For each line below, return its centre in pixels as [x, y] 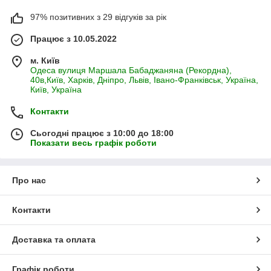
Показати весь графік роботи [93, 142]
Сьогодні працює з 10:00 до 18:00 [102, 133]
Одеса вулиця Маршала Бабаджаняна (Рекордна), [131, 70]
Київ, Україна [56, 89]
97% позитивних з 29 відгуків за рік [98, 17]
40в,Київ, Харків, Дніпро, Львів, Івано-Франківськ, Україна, [144, 80]
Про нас [29, 180]
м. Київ [45, 60]
